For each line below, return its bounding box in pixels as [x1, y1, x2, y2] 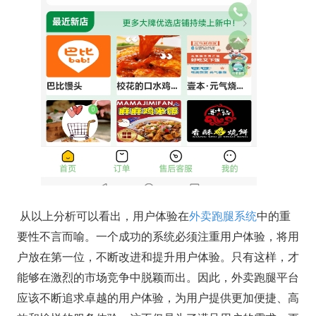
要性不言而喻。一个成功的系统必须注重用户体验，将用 [16, 231, 299, 243]
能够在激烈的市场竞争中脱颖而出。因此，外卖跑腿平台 [16, 272, 299, 284]
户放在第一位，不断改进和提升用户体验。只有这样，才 [16, 251, 299, 264]
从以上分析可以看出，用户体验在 [16, 210, 189, 223]
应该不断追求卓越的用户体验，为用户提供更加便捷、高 [16, 292, 299, 305]
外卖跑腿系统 [188, 210, 257, 223]
